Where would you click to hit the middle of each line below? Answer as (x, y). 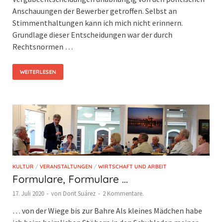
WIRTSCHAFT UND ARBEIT (132, 166)
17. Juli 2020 (28, 193)
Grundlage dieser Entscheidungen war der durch (92, 34)
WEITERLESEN (38, 72)
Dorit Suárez (79, 193)
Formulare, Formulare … (70, 179)
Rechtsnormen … (43, 46)
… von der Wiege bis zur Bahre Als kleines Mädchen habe (107, 210)
